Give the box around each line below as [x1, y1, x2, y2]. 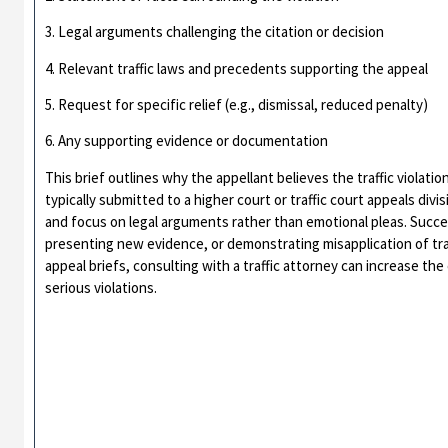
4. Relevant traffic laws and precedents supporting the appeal [45, 58, 429, 78]
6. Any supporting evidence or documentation [45, 131, 329, 151]
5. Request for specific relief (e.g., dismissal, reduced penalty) [45, 94, 429, 114]
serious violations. [45, 277, 158, 297]
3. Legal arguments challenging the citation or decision [45, 22, 385, 42]
